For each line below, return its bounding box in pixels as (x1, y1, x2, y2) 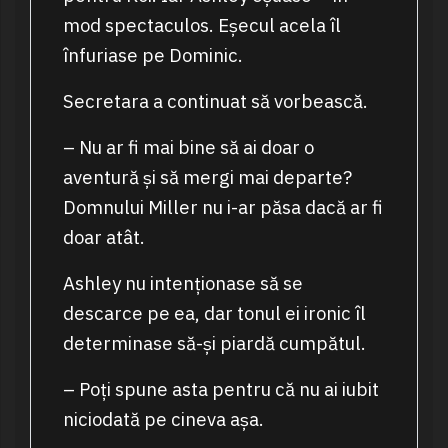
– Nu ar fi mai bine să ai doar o (62, 135, 314, 160)
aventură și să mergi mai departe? (62, 165, 352, 190)
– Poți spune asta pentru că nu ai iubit (62, 377, 379, 402)
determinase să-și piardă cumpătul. (62, 331, 366, 356)
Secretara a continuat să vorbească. (62, 89, 368, 114)
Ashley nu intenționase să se (62, 271, 303, 296)
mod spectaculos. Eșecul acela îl (62, 13, 341, 38)
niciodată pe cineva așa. (62, 407, 264, 432)
